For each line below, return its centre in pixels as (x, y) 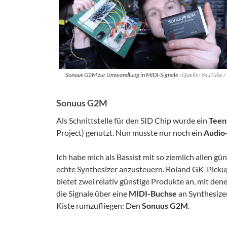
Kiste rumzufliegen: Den (99, 205)
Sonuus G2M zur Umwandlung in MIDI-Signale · (124, 74)
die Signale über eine (92, 193)
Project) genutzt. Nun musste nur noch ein (130, 132)
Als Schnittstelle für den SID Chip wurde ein (133, 120)
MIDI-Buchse (153, 193)
